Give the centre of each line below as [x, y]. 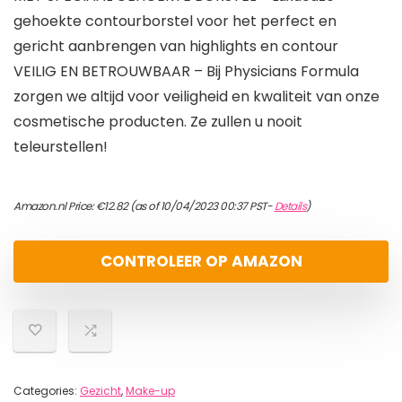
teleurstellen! [61, 147]
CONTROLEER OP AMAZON [201, 262]
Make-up [150, 391]
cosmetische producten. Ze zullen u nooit [158, 122]
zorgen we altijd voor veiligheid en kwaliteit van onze [197, 97]
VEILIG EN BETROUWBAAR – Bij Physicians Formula [186, 72]
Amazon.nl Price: [55, 206]
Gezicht [100, 391]
